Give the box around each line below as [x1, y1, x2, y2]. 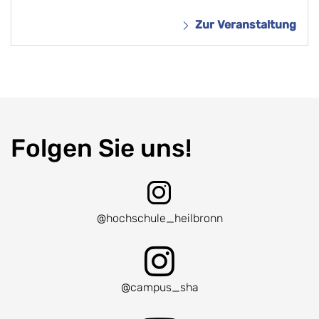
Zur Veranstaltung [195, 18, 296, 32]
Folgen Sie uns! [11, 133, 192, 164]
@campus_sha [120, 281, 199, 295]
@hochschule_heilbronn [96, 211, 223, 226]
